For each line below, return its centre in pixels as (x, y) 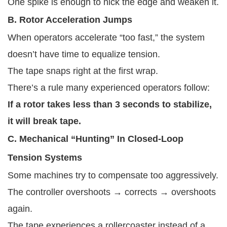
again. (20, 209)
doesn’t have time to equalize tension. (84, 54)
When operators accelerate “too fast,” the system (106, 37)
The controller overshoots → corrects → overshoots (112, 192)
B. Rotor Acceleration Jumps (70, 20)
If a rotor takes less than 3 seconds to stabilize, (110, 104)
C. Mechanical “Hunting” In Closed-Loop (96, 139)
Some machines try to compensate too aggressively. (113, 175)
